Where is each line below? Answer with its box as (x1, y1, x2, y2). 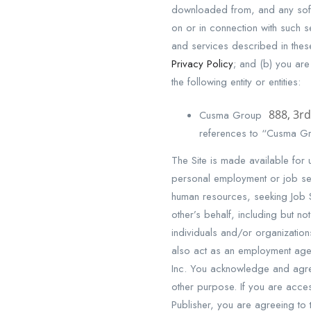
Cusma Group (199, 108, 269, 123)
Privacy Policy (171, 56, 233, 72)
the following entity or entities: (171, 74, 301, 90)
